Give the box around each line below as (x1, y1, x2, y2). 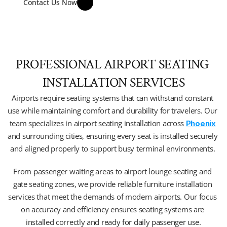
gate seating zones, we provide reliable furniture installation (13, 179, 212, 189)
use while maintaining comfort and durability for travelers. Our (8, 105, 218, 116)
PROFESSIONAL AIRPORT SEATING (15, 56, 209, 73)
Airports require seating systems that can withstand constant (12, 93, 214, 103)
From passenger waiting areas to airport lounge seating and (13, 166, 212, 176)
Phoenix (185, 119, 216, 128)
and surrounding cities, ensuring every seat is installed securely (8, 131, 218, 141)
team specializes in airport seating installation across (9, 118, 186, 128)
